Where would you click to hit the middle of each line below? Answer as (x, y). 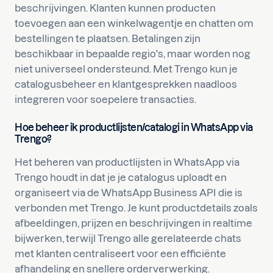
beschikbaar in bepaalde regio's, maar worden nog (133, 53)
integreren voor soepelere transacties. (105, 99)
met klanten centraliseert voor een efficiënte (120, 253)
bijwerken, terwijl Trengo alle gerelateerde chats (128, 238)
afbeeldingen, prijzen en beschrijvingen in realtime (133, 223)
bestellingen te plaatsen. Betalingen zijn (108, 38)
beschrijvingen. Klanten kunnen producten (115, 8)
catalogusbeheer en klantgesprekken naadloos (126, 84)
